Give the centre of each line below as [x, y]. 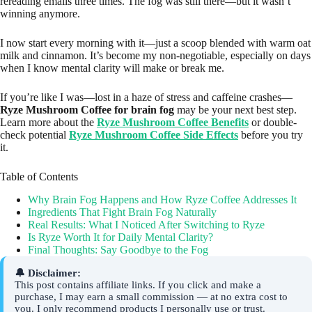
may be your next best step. [235, 110]
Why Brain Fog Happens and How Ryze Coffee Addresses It [162, 200]
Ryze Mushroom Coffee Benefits [173, 123]
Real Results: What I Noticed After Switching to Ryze [146, 225]
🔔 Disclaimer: [48, 273]
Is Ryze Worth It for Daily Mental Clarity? [120, 237]
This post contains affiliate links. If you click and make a [138, 285]
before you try [271, 135]
